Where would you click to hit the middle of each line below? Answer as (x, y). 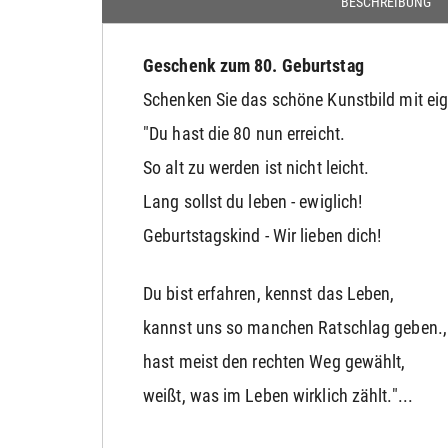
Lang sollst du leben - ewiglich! (253, 201)
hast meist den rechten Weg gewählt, (274, 361)
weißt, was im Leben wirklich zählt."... (278, 395)
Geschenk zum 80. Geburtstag (253, 65)
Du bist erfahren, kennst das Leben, (269, 293)
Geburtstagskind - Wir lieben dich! (262, 235)
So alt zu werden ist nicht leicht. (256, 167)
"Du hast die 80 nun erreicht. (244, 133)
